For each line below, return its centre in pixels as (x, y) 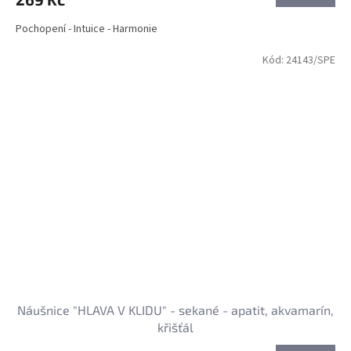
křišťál (175, 327)
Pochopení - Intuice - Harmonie (87, 29)
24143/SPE (311, 61)
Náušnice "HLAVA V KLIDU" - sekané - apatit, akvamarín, (175, 309)
